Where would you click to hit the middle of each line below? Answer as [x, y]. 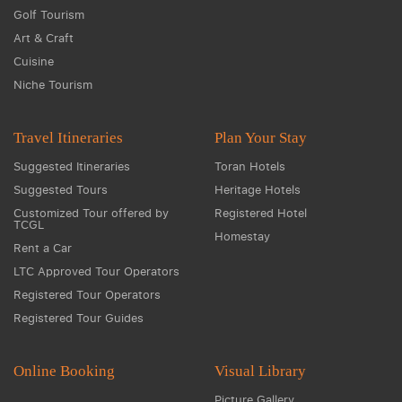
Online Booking [64, 371]
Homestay [242, 236]
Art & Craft [44, 38]
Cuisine [34, 61]
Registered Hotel [261, 213]
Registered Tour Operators [87, 294]
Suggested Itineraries [72, 166]
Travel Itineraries [68, 138]
